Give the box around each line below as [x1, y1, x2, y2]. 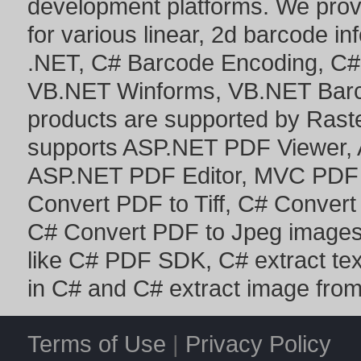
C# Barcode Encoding [91, 49, 317, 76]
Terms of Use [27, 330, 166, 357]
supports [27, 134, 122, 160]
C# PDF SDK [68, 247, 205, 273]
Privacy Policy [185, 330, 331, 357]
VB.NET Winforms [27, 77, 215, 104]
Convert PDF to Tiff [27, 190, 225, 217]
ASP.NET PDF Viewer [122, 134, 346, 160]
